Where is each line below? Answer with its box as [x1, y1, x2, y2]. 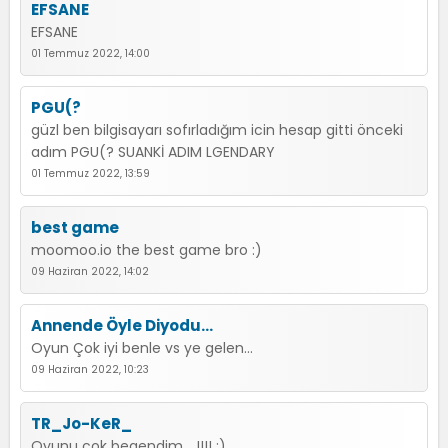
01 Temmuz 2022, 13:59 [31, 166, 150, 181]
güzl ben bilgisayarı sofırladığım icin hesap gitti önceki [31, 120, 403, 140]
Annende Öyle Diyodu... [31, 315, 213, 336]
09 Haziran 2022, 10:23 [31, 362, 149, 377]
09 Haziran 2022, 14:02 [31, 264, 149, 279]
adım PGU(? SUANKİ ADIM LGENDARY [31, 142, 275, 162]
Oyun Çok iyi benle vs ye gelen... [31, 338, 253, 358]
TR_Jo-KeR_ [31, 413, 132, 434]
